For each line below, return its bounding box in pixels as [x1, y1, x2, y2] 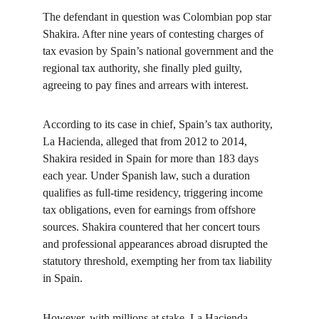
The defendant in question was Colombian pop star [43, 11, 274, 23]
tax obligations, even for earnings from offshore [43, 204, 258, 216]
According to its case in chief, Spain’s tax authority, [43, 118, 276, 130]
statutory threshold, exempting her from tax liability [43, 255, 275, 267]
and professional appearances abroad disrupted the [43, 238, 271, 250]
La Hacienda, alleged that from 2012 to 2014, [43, 135, 250, 147]
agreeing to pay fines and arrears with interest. [43, 79, 249, 91]
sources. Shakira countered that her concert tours [43, 221, 263, 233]
